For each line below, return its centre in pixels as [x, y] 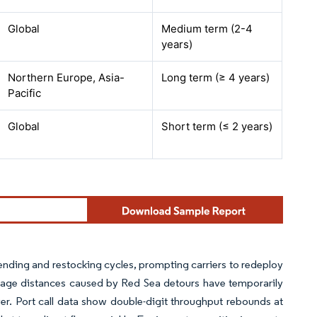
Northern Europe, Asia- [67, 77]
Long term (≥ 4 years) [216, 77]
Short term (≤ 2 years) [217, 126]
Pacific [25, 93]
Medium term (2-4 [207, 29]
